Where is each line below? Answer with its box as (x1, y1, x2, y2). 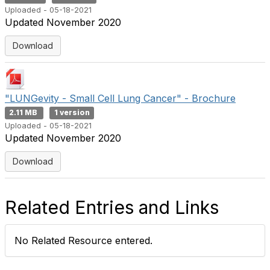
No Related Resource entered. (14, 234, 152, 246)
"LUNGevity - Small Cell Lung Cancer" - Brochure (5, 92, 236, 104)
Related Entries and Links (5, 196, 219, 218)
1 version (54, 108, 90, 117)
